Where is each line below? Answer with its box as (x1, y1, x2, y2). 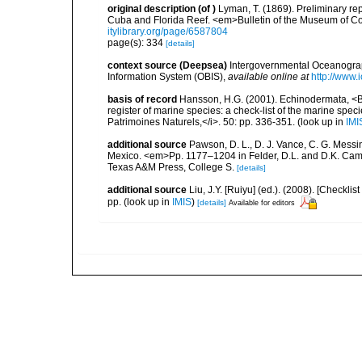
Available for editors (229, 198, 295, 207)
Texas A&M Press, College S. (107, 162, 234, 173)
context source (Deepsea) (107, 60, 227, 71)
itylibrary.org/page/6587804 (107, 26, 228, 37)
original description (107, 3, 196, 15)
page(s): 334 (107, 37, 166, 48)
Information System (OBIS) (107, 71, 223, 82)
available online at (228, 71, 309, 82)
